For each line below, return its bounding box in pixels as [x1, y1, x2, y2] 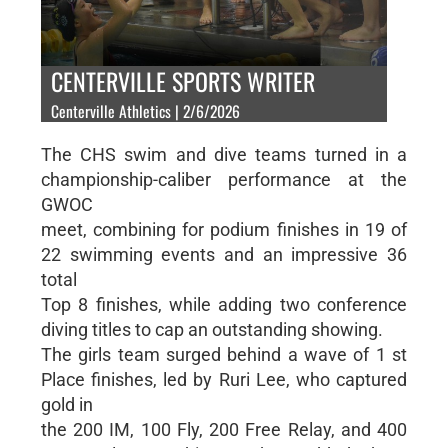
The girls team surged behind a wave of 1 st [40, 343, 408, 365]
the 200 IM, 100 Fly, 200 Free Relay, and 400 [40, 418, 408, 440]
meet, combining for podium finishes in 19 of [40, 218, 408, 240]
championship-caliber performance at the [40, 168, 408, 190]
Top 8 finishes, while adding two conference [40, 293, 408, 315]
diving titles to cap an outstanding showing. [40, 318, 383, 340]
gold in [40, 393, 93, 415]
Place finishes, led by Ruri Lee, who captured [40, 368, 408, 390]
